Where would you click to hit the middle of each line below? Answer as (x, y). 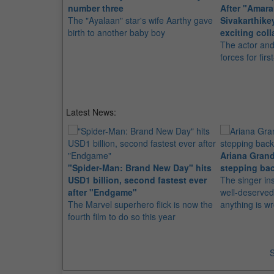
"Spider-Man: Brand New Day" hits (140, 168)
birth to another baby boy (117, 32)
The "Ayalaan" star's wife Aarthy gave (140, 20)
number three (96, 8)
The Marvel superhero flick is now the (140, 204)
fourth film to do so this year (122, 217)
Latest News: (91, 112)
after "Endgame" (102, 192)
